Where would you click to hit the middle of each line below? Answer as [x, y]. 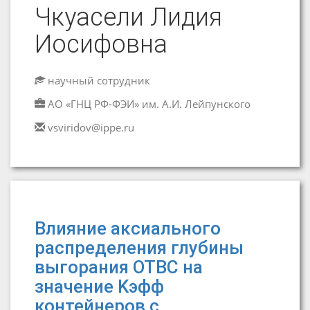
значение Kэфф [99, 286]
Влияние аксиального [128, 228]
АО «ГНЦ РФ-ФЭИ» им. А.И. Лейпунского [149, 104]
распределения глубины [139, 248]
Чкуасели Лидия [128, 17]
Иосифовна [101, 44]
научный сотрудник [98, 80]
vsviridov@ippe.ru [91, 127]
